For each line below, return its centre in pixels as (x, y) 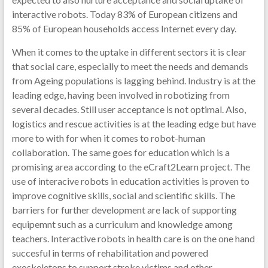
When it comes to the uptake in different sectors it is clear (129, 52)
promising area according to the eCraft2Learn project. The (131, 167)
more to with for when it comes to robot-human (108, 138)
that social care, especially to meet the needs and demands (130, 66)
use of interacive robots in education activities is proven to (130, 181)
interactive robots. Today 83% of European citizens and (124, 14)
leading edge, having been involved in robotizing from (121, 95)
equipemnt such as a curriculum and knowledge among (122, 224)
